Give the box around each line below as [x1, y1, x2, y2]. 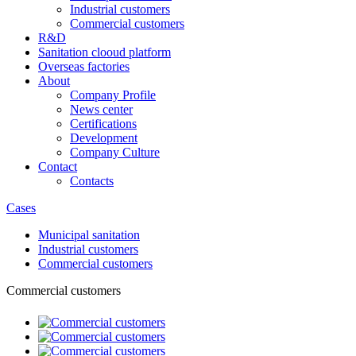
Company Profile [70, 88, 156, 102]
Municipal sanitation [38, 228, 140, 242]
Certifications [70, 117, 137, 130]
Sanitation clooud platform [38, 45, 171, 59]
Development [70, 131, 137, 145]
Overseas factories [38, 60, 130, 73]
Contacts [70, 174, 114, 188]
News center [70, 103, 133, 116]
